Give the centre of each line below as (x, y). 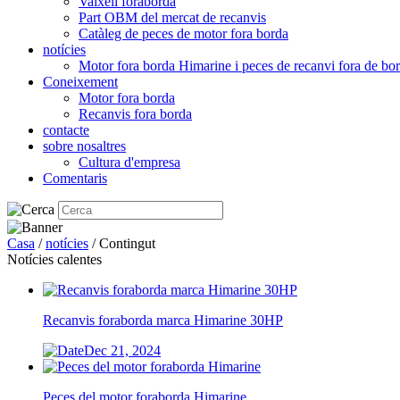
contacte (66, 130)
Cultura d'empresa (129, 162)
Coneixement (80, 82)
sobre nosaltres (84, 146)
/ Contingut (122, 243)
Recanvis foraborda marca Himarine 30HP (163, 320)
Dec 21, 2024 (122, 350)
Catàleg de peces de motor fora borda (183, 33)
